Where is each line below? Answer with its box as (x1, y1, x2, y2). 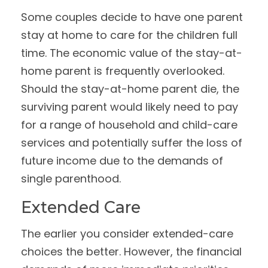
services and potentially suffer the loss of (21, 135, 242, 150)
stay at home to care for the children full (21, 28, 237, 42)
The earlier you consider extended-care (21, 226, 233, 241)
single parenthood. (21, 171, 121, 186)
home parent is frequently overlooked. (21, 63, 224, 78)
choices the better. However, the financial (21, 244, 242, 259)
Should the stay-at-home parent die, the (21, 81, 239, 96)
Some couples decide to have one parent (21, 10, 243, 25)
